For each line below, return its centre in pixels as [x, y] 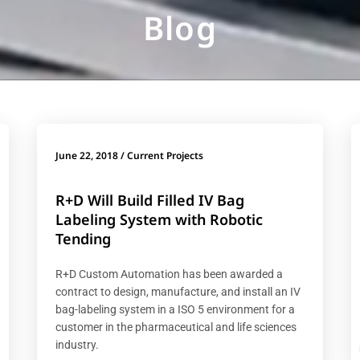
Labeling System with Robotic [159, 219]
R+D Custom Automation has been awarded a [169, 274]
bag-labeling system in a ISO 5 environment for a [175, 309]
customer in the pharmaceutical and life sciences [176, 327]
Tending [83, 238]
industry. [77, 344]
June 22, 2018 [86, 155]
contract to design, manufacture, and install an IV [178, 291]
